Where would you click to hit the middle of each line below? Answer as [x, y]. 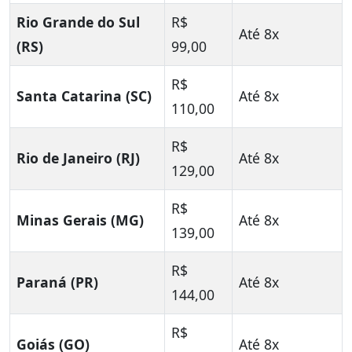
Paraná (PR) [57, 282]
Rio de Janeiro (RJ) [78, 158]
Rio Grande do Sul [78, 22]
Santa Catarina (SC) [84, 96]
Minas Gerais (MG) [80, 220]
